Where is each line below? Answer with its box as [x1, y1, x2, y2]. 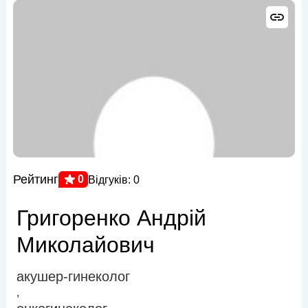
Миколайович [16, 232, 155, 257]
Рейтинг [12, 172, 58, 186]
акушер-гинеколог [16, 269, 130, 284]
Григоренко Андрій [16, 206, 206, 230]
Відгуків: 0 [87, 173, 140, 186]
